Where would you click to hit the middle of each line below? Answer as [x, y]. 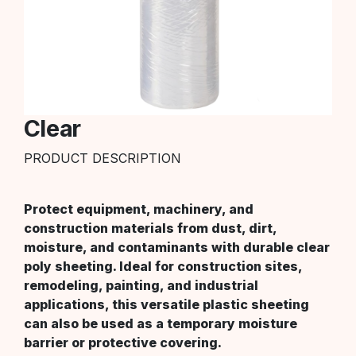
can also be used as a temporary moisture [161, 323]
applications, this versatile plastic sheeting [166, 304]
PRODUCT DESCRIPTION [103, 158]
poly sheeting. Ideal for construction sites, [163, 266]
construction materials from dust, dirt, [150, 228]
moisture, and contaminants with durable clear [177, 247]
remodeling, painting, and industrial [141, 285]
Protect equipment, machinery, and [139, 209]
